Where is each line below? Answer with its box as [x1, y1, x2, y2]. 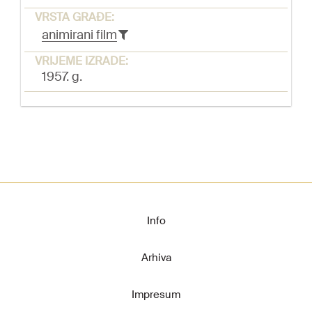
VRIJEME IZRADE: [35, 54, 128, 69]
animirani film [42, 26, 117, 44]
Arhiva [141, 251, 171, 265]
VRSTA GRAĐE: [35, 10, 114, 25]
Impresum [132, 288, 180, 302]
